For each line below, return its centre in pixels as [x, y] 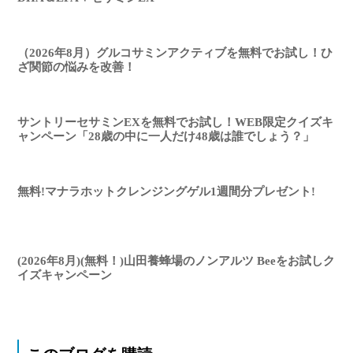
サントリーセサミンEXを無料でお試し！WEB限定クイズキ [176, 122]
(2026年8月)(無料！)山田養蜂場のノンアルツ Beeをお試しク [176, 261]
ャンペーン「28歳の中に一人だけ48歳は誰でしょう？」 [166, 136]
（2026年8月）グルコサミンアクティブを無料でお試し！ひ [175, 52]
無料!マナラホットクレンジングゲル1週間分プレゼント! [167, 192]
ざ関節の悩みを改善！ [77, 67]
